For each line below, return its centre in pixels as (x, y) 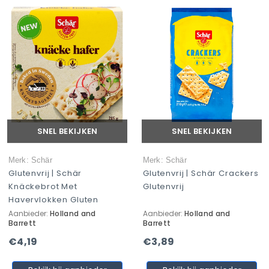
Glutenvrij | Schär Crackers (201, 173)
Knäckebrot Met (43, 186)
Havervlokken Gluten (54, 200)
